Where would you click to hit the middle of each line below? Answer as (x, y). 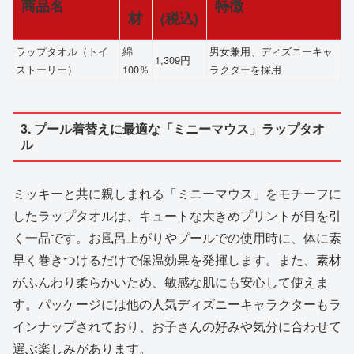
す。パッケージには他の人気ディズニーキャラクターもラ (177, 303)
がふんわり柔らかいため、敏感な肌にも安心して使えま (171, 281)
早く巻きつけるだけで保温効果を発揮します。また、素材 (177, 259)
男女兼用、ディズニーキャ (271, 51)
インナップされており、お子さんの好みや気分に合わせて (177, 326)
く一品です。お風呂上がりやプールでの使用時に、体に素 (177, 237)
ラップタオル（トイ (62, 51)
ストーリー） (47, 70)
